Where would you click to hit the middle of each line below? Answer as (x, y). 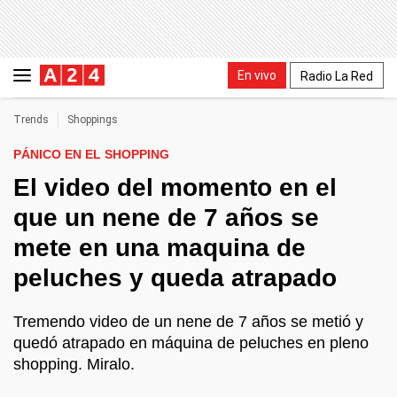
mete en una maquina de (160, 248)
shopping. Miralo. (74, 364)
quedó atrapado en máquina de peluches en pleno (191, 343)
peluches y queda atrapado (175, 278)
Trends (31, 120)
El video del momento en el (175, 187)
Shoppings (93, 120)
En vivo (257, 75)
